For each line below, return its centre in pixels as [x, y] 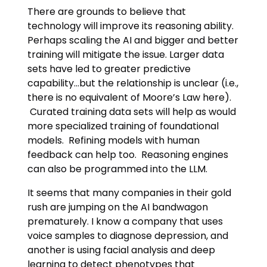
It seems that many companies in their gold [130, 193]
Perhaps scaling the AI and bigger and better [133, 41]
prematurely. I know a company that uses [125, 222]
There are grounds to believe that [107, 12]
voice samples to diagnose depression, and [128, 236]
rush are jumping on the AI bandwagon [118, 207]
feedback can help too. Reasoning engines [128, 155]
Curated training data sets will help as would [132, 112]
